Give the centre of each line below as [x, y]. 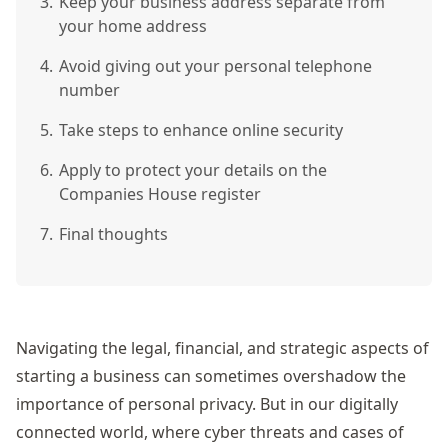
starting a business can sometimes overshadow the [211, 376]
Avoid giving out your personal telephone [215, 66]
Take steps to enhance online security [201, 130]
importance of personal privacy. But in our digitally [207, 404]
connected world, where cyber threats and [179, 432]
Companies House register [160, 194]
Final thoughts [113, 234]
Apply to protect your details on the [193, 170]
